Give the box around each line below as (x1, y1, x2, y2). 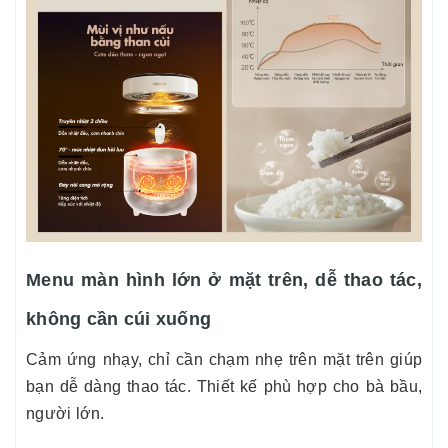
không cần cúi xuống (26, 308, 212, 329)
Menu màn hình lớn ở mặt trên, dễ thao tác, (26, 269, 422, 290)
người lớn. (26, 404, 105, 422)
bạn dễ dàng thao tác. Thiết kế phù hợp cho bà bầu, (26, 377, 422, 395)
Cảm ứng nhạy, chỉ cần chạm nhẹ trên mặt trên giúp (26, 350, 422, 368)
